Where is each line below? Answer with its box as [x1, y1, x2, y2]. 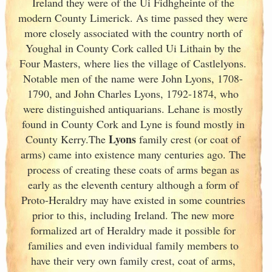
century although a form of [120, 177, 239, 192]
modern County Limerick [18, 10, 130, 25]
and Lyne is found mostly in [118, 117, 245, 131]
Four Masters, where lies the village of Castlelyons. [19, 56, 246, 70]
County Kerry [25, 132, 86, 146]
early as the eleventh [27, 177, 121, 192]
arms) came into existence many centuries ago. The [20, 147, 246, 161]
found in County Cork [21, 117, 118, 131]
